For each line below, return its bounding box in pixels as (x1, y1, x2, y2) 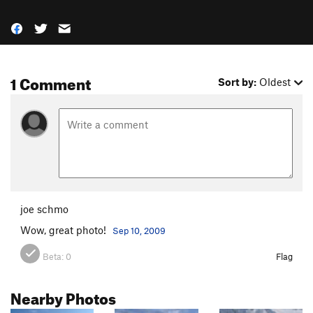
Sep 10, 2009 (112, 225, 166, 237)
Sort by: (218, 75, 257, 89)
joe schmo (20, 203, 68, 216)
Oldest (259, 75, 291, 89)
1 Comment (10, 69, 91, 94)
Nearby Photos (10, 284, 116, 309)
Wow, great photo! (20, 224, 109, 237)
